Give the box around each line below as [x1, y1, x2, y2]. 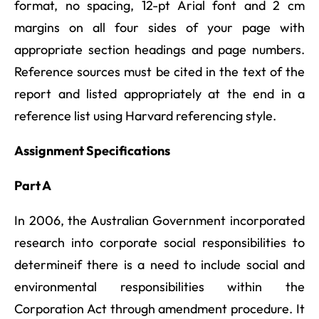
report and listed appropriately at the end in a [14, 85, 305, 102]
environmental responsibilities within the [14, 278, 305, 295]
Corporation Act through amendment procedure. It [14, 300, 305, 317]
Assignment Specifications [14, 142, 170, 159]
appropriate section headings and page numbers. [14, 41, 305, 58]
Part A [14, 177, 51, 194]
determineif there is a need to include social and [14, 256, 305, 273]
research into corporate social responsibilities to [14, 234, 305, 251]
